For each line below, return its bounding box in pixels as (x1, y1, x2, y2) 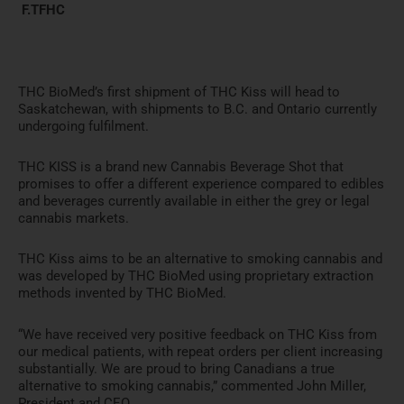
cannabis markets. (18, 210, 129, 227)
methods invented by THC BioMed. (18, 285, 226, 302)
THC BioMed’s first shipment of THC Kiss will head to (18, 83, 340, 100)
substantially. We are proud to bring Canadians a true (18, 360, 335, 377)
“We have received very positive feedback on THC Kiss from (18, 326, 377, 343)
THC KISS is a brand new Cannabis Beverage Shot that (18, 159, 344, 176)
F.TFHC (18, 2, 65, 19)
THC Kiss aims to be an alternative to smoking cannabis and (18, 251, 382, 268)
